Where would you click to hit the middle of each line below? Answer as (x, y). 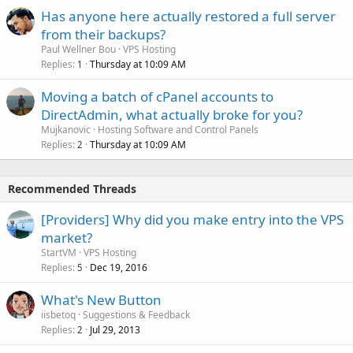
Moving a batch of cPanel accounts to (157, 97)
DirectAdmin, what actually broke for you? (172, 115)
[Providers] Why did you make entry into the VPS (192, 220)
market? (67, 238)
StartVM (59, 253)
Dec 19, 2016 (119, 268)
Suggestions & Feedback (136, 315)
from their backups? (103, 35)
